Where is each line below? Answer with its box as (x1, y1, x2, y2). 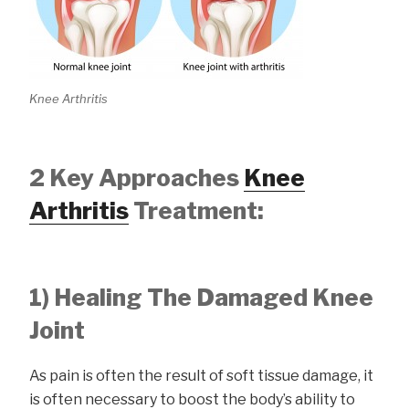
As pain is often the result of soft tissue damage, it (29, 367, 373, 385)
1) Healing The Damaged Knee (29, 282, 373, 311)
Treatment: (129, 196, 264, 225)
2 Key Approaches (29, 163, 244, 193)
